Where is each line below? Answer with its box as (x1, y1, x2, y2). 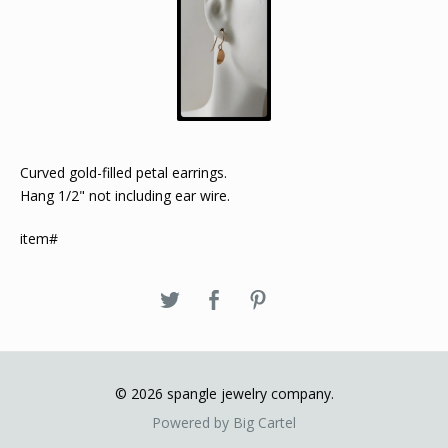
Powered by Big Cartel (152, 412, 296, 432)
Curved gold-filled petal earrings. (20, 162, 227, 182)
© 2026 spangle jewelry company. (114, 383, 334, 403)
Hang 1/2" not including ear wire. (20, 185, 230, 205)
